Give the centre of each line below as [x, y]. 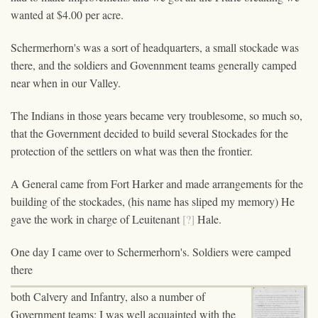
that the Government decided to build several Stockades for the [149, 133]
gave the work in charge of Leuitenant [97, 219]
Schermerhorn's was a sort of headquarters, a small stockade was [155, 47]
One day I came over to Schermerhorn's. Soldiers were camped [151, 251]
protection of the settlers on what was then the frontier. [132, 150]
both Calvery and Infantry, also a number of [108, 296]
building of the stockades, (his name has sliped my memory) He [153, 201]
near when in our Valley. [66, 82]
